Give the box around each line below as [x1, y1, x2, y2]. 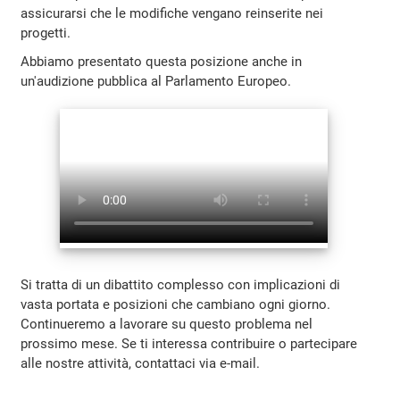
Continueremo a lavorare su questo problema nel [21, 315, 313, 332]
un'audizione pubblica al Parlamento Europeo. [21, 72, 292, 89]
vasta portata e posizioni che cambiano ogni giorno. [21, 296, 331, 312]
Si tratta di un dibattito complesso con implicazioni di [21, 276, 341, 293]
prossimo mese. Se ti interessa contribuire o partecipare [21, 335, 358, 352]
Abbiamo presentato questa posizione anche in [21, 53, 303, 70]
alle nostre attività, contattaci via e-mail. [21, 354, 261, 371]
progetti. [21, 24, 71, 41]
